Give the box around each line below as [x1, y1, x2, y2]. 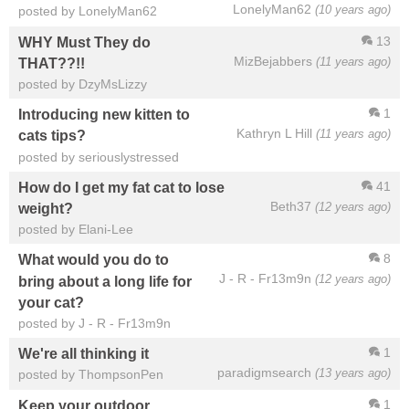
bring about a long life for [18, 272, 192, 289]
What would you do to [18, 251, 169, 268]
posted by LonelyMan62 [18, 4, 157, 19]
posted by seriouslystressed [18, 149, 179, 164]
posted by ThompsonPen [18, 367, 163, 383]
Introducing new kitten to [18, 106, 190, 123]
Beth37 [270, 198, 311, 214]
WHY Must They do [18, 33, 151, 50]
